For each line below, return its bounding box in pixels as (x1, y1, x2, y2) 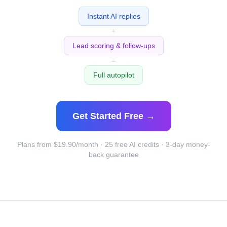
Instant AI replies (87, 12, 140, 20)
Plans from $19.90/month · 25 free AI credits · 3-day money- (17, 140, 210, 148)
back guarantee (88, 150, 139, 159)
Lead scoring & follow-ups (72, 41, 155, 50)
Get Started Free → (72, 110, 155, 121)
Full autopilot (93, 70, 134, 79)
